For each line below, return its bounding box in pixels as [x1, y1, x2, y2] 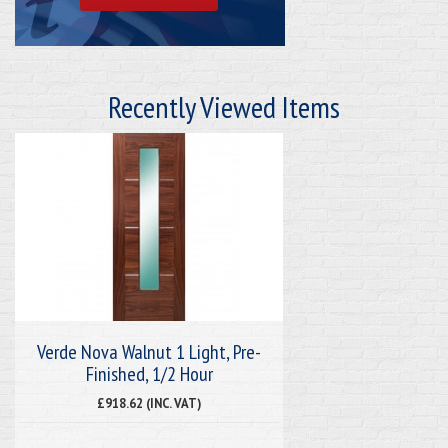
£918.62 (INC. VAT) [97, 394, 201, 411]
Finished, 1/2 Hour [85, 360, 213, 387]
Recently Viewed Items [108, 86, 340, 126]
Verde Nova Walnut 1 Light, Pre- [37, 338, 261, 365]
